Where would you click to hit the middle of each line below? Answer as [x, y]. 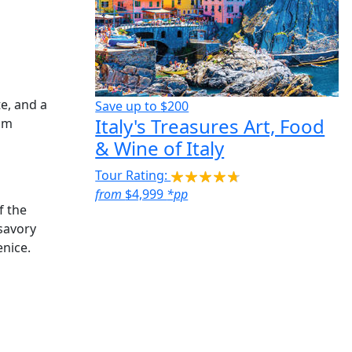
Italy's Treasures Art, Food [210, 126]
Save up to [128, 106]
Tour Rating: [133, 176]
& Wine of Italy [160, 148]
